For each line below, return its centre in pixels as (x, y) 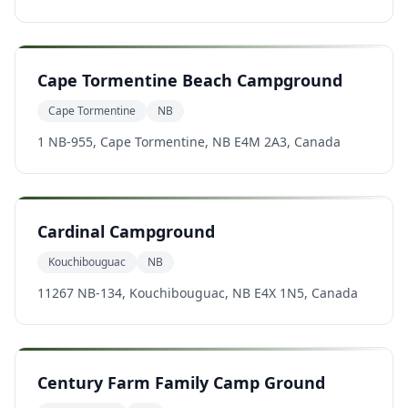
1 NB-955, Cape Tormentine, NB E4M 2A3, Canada (189, 142)
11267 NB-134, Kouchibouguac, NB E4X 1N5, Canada (198, 293)
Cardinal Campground (126, 231)
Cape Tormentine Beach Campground (190, 80)
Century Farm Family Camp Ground (181, 382)
